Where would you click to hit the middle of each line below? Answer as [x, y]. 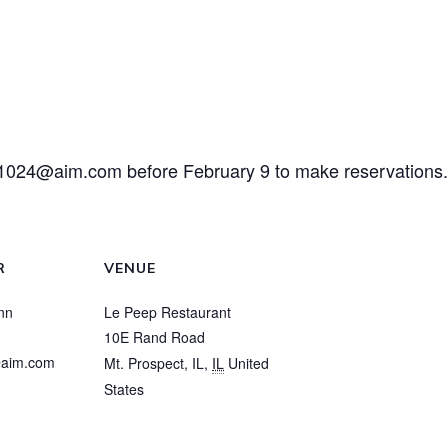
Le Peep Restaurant [167, 311]
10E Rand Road [154, 336]
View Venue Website [168, 413]
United [248, 362]
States [124, 388]
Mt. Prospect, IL [154, 362]
